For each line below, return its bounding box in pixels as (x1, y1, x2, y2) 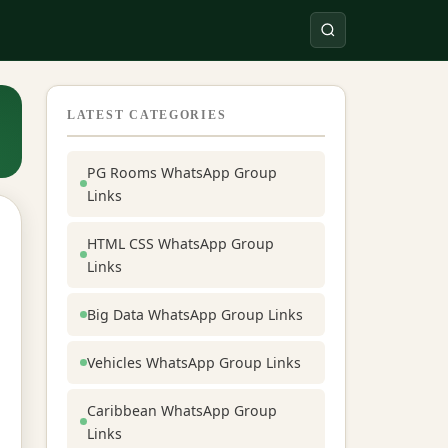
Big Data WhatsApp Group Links (87, 304, 303, 324)
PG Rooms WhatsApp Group (87, 162, 277, 182)
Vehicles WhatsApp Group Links (87, 352, 301, 372)
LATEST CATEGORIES (67, 109, 227, 121)
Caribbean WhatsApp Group (87, 400, 277, 420)
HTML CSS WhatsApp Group (87, 233, 274, 253)
